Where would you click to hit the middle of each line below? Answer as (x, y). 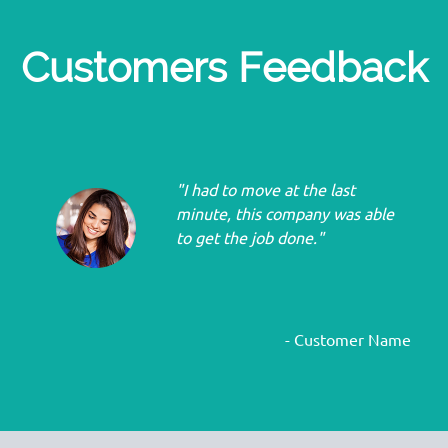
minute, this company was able (285, 214)
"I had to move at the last (265, 190)
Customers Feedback (224, 67)
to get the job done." (250, 238)
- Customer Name (348, 340)
